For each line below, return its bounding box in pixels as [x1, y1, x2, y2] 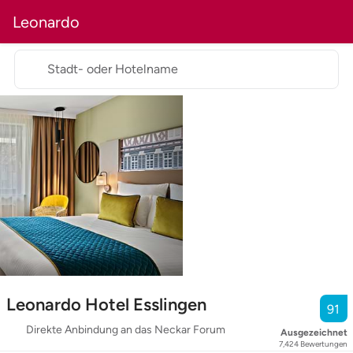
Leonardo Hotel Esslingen [6, 294, 206, 316]
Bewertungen [299, 339, 347, 350]
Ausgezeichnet [280, 327, 347, 339]
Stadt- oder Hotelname [47, 61, 178, 76]
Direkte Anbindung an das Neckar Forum [25, 323, 225, 337]
